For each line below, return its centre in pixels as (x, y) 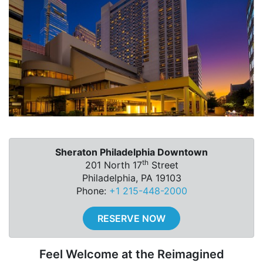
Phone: (92, 191)
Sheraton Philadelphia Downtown (131, 152)
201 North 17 (113, 165)
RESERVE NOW (131, 219)
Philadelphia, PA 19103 (131, 178)
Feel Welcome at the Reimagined (131, 254)
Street (163, 165)
